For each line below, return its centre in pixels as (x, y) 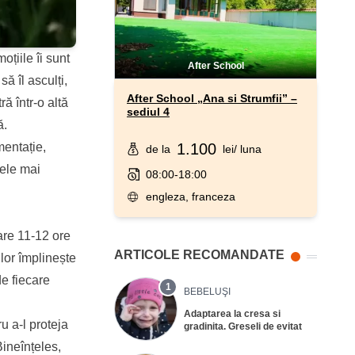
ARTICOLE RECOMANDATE (199, 254)
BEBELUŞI (207, 291)
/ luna (248, 149)
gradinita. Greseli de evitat (243, 326)
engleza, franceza (190, 196)
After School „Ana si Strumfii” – (212, 98)
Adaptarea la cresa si (232, 313)
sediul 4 (148, 111)
